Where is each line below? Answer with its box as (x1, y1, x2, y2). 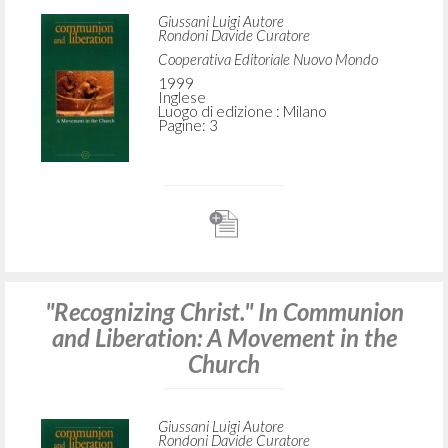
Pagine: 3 (157, 116, 218, 135)
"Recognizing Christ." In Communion (44, 297, 404, 327)
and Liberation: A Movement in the (51, 323, 397, 353)
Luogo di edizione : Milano (157, 102, 327, 121)
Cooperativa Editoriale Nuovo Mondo (157, 50, 378, 69)
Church (188, 349, 260, 379)
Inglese (157, 88, 206, 107)
